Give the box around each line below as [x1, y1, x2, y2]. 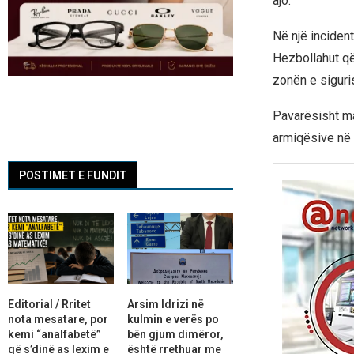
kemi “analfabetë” [8, 327, 101, 341]
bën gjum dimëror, [126, 327, 224, 341]
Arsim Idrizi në [126, 297, 204, 311]
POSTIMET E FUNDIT [19, 169, 127, 183]
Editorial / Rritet [8, 297, 91, 311]
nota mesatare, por [8, 312, 108, 326]
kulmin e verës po [126, 312, 219, 326]
